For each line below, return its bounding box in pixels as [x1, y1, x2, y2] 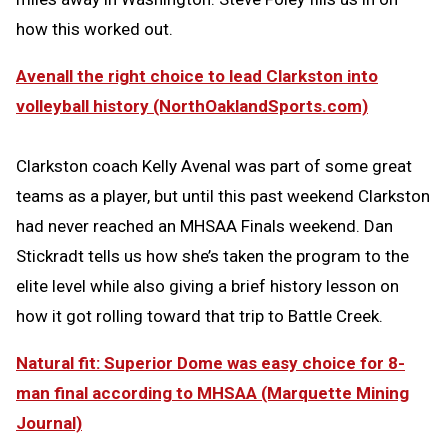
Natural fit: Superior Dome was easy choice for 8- [16, 353, 405, 374]
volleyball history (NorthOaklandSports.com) [16, 96, 368, 117]
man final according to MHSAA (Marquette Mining [16, 383, 409, 404]
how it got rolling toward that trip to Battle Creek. [16, 306, 383, 327]
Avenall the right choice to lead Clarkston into [16, 66, 378, 87]
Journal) [16, 413, 82, 434]
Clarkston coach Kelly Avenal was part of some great [16, 156, 412, 177]
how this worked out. [16, 19, 173, 40]
